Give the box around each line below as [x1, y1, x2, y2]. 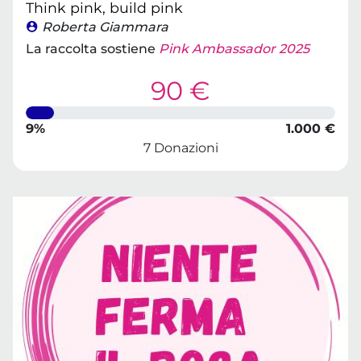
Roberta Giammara [42, 19, 168, 35]
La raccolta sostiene [26, 41, 159, 56]
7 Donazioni [143, 140, 218, 156]
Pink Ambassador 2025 [159, 41, 309, 56]
